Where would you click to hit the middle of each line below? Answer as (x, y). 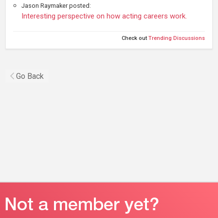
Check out (135, 38)
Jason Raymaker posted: (56, 5)
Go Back (30, 76)
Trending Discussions (177, 38)
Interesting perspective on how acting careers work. (104, 16)
